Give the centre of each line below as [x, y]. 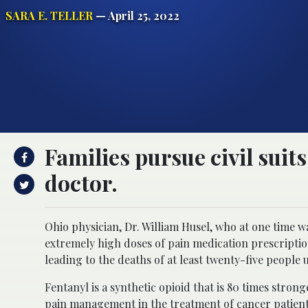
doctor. [81, 182]
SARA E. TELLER [49, 15]
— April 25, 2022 [136, 15]
